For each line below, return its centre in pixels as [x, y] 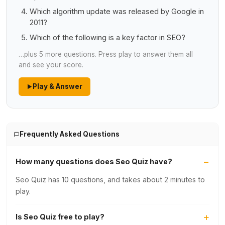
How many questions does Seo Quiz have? [94, 161]
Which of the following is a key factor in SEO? [107, 38]
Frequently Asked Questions [69, 134]
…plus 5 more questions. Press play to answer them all [106, 54]
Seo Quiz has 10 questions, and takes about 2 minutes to [110, 180]
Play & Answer [57, 86]
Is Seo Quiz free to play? [60, 217]
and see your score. [51, 65]
